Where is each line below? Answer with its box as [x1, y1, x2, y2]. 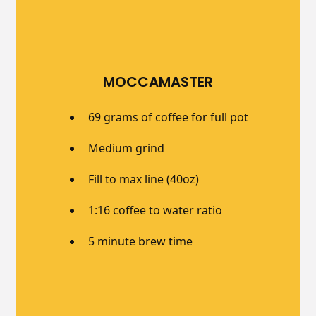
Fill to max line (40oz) [87, 171, 199, 187]
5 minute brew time [87, 233, 193, 249]
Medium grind [87, 140, 164, 156]
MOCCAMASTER [103, 71, 213, 92]
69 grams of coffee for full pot [87, 109, 248, 125]
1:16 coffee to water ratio [87, 202, 222, 218]
